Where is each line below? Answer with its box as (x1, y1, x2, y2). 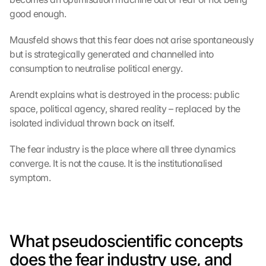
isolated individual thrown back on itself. (9, 117, 175, 129)
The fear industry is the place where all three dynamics (9, 143, 236, 155)
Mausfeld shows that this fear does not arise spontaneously (9, 34, 254, 46)
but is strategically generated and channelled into (9, 48, 214, 60)
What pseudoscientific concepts (9, 231, 243, 251)
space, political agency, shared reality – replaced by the (9, 103, 240, 115)
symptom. (9, 172, 51, 183)
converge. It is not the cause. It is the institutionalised (9, 157, 223, 169)
